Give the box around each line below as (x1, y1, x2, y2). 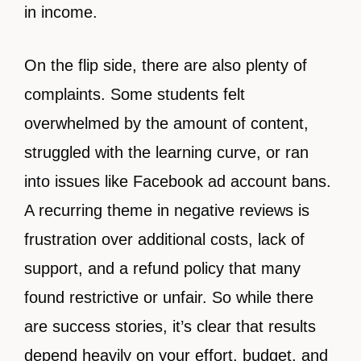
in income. (24, 3, 98, 22)
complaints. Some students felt (24, 85, 245, 104)
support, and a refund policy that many (24, 259, 301, 278)
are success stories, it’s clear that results (24, 317, 316, 336)
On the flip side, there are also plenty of (24, 56, 307, 75)
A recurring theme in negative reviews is (24, 201, 309, 220)
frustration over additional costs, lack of (24, 230, 305, 249)
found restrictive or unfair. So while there (24, 288, 313, 307)
